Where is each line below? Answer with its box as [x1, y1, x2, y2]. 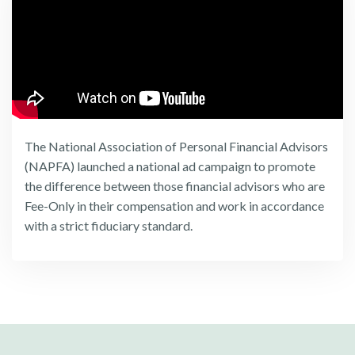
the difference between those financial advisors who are [25, 178, 325, 194]
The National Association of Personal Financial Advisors [25, 139, 328, 155]
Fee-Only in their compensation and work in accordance [25, 198, 324, 214]
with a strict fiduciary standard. [25, 218, 193, 234]
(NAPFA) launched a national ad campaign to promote [25, 158, 315, 174]
